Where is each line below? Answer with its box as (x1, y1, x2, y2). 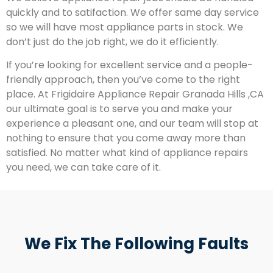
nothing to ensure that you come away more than (6, 131, 246, 146)
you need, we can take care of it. (6, 160, 161, 175)
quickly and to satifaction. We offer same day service (6, 5, 259, 19)
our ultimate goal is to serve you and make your (6, 102, 233, 116)
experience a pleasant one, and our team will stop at (6, 116, 258, 131)
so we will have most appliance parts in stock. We (6, 19, 243, 34)
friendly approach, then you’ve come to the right (6, 73, 240, 87)
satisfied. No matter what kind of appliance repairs (6, 146, 248, 160)
